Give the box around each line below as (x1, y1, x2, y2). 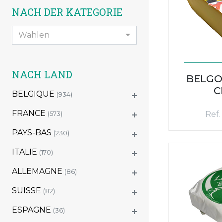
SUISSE (12, 185, 43, 195)
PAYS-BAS (12, 127, 54, 137)
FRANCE (12, 108, 48, 118)
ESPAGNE (12, 205, 53, 215)
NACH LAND (12, 67, 72, 81)
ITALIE (12, 147, 39, 157)
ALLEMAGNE (12, 166, 64, 176)
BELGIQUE (12, 89, 56, 99)
